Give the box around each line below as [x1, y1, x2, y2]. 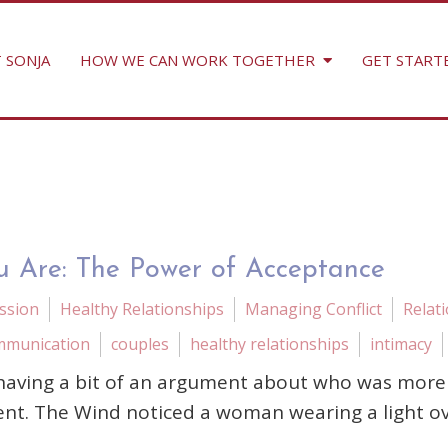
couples [111, 333, 169, 355]
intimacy [370, 333, 432, 355]
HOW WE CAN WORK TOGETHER [79, 50, 315, 70]
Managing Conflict [245, 298, 382, 320]
